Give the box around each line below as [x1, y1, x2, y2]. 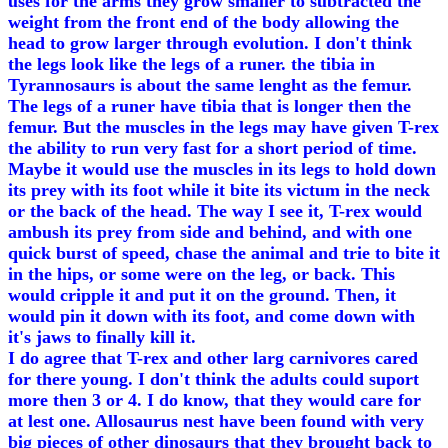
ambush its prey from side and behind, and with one [8, 222, 412, 242]
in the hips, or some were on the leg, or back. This [8, 264, 395, 284]
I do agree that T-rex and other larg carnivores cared [8, 348, 418, 368]
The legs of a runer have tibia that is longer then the [8, 96, 411, 116]
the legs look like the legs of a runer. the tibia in [8, 54, 375, 74]
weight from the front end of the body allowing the [8, 12, 399, 32]
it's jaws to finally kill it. [8, 327, 196, 347]
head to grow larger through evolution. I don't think [8, 33, 412, 53]
